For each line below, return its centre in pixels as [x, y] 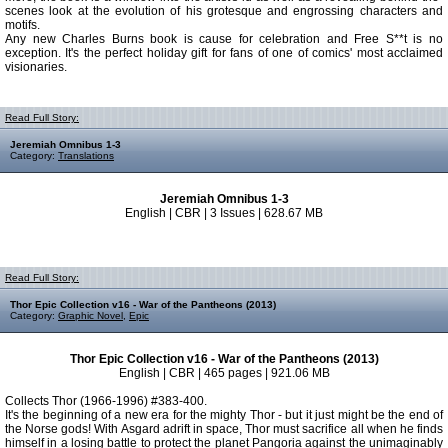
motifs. [22, 25]
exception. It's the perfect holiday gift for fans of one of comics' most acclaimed [224, 53]
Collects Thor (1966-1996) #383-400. [106, 401]
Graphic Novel [90, 315]
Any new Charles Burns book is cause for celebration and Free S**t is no [224, 39]
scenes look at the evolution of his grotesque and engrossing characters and [224, 11]
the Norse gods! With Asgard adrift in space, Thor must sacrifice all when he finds [224, 429]
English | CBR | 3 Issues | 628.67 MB [224, 213]
